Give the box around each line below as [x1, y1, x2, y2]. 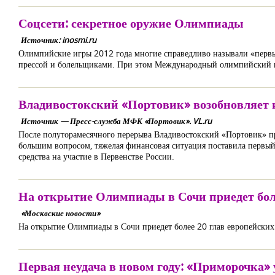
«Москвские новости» [21, 207, 100, 219]
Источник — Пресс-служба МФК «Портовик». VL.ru [21, 115, 212, 126]
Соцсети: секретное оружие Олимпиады [18, 15, 244, 31]
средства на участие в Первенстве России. [18, 150, 174, 162]
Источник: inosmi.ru [21, 34, 96, 45]
